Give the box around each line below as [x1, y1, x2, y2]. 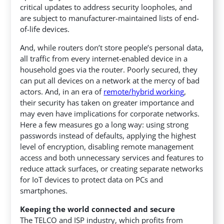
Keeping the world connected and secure [20, 203, 175, 214]
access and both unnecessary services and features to [20, 152, 204, 162]
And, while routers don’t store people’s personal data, [20, 42, 204, 52]
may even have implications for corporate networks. [20, 108, 200, 118]
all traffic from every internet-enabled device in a [20, 53, 188, 63]
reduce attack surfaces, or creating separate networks [20, 163, 203, 173]
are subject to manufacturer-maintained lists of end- [20, 12, 199, 23]
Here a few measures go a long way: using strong [20, 119, 189, 129]
